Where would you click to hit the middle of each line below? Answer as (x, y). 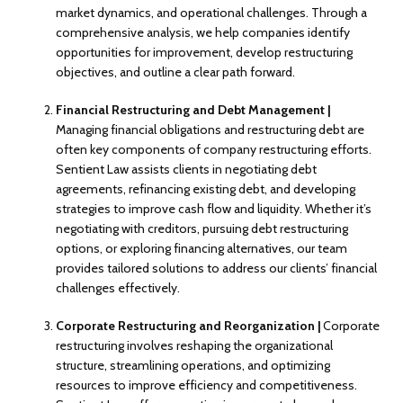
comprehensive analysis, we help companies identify (203, 32)
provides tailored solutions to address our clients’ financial (217, 268)
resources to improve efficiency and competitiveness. (207, 385)
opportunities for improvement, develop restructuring (205, 52)
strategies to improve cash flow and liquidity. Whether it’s (214, 208)
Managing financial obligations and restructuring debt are (210, 129)
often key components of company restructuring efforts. (214, 149)
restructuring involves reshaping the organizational (195, 345)
